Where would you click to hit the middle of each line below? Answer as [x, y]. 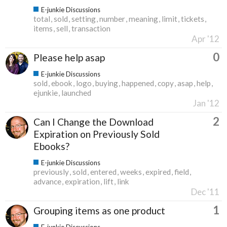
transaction [91, 28]
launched [76, 92]
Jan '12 [206, 103]
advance [47, 181]
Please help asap [69, 57]
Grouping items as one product [99, 210]
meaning [143, 18]
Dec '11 [205, 192]
